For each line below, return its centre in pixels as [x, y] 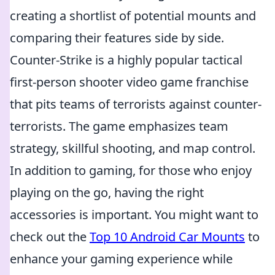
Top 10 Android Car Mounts [167, 237]
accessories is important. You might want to [134, 215]
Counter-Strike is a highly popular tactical [126, 60]
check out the [50, 237]
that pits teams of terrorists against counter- [136, 104]
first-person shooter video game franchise [129, 82]
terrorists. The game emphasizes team [119, 126]
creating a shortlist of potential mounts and [133, 16]
